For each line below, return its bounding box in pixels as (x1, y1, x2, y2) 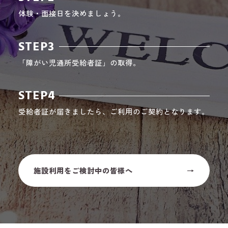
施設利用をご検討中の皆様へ (33, 165, 133, 176)
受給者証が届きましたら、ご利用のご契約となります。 (18, 106, 209, 117)
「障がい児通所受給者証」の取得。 (18, 56, 140, 68)
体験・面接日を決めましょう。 (18, 7, 125, 18)
